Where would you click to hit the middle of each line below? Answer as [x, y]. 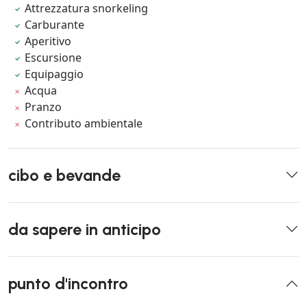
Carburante [55, 24]
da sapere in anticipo [85, 229]
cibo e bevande [64, 175]
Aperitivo [48, 41]
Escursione [53, 57]
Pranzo [44, 107]
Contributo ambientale [84, 123]
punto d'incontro [68, 283]
